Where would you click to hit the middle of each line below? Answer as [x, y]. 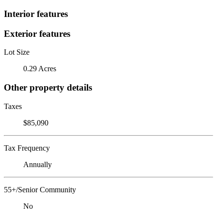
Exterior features [37, 33]
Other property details [48, 87]
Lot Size [17, 52]
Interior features [36, 14]
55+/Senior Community [40, 189]
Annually [38, 164]
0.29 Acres [40, 69]
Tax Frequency [27, 148]
